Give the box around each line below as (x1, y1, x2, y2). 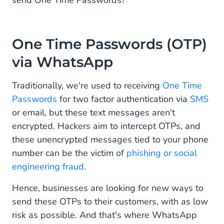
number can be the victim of (12, 147, 126, 159)
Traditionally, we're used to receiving (12, 79, 162, 91)
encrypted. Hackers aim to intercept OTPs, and (12, 120, 200, 132)
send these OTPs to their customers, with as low (12, 195, 208, 207)
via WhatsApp (12, 53, 113, 70)
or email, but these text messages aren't (12, 106, 175, 118)
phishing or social (126, 147, 197, 159)
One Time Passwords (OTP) (12, 35, 207, 52)
